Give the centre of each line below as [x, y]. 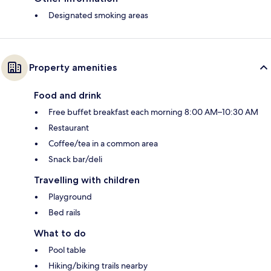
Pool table [67, 250]
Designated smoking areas [98, 15]
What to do [60, 233]
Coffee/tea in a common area [103, 144]
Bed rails [64, 213]
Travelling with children [87, 180]
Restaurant [69, 128]
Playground [70, 197]
